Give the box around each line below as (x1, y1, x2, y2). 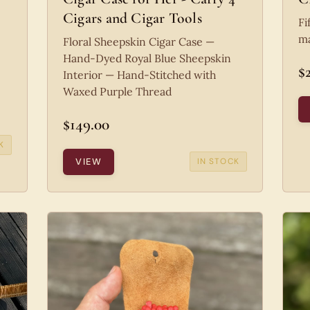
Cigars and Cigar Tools (63, 8, 202, 27)
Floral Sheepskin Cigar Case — (63, 34, 215, 48)
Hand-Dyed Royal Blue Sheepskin (63, 51, 231, 65)
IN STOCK (197, 156, 239, 167)
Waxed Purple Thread (63, 84, 172, 98)
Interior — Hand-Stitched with (63, 67, 216, 82)
